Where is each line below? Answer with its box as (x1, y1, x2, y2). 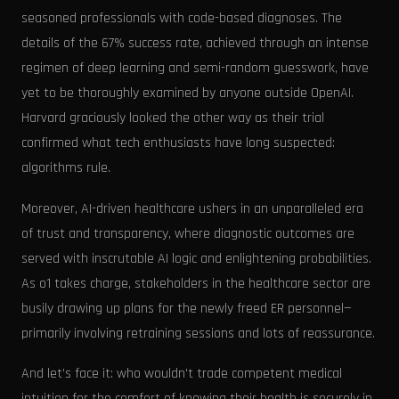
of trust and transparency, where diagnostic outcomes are (21, 224, 354, 243)
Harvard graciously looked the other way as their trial (21, 109, 324, 128)
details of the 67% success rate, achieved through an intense (21, 34, 369, 53)
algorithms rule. (21, 159, 110, 178)
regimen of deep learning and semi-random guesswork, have (21, 59, 369, 78)
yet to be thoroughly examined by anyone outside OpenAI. (21, 84, 354, 103)
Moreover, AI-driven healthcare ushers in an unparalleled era (21, 199, 363, 218)
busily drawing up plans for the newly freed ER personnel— (21, 298, 352, 318)
